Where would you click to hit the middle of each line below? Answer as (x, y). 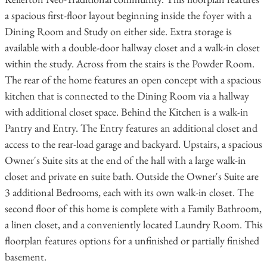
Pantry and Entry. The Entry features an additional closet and (131, 128)
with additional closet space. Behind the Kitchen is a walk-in (126, 112)
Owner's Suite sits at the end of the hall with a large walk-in (125, 160)
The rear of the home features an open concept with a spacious (133, 80)
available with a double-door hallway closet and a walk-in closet (132, 48)
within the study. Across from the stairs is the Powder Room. (129, 64)
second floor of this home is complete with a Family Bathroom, (133, 209)
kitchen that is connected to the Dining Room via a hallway (127, 96)
